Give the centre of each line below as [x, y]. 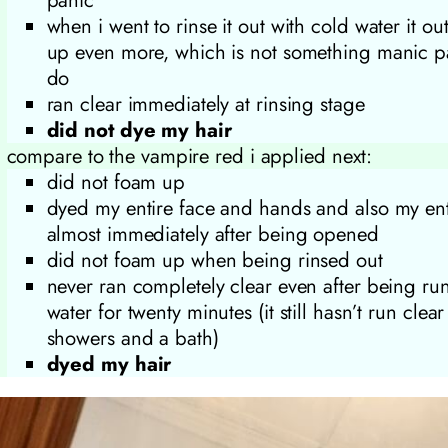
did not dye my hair [139, 129]
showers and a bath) [132, 337]
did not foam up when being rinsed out [214, 259]
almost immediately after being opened [212, 233]
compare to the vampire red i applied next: [189, 155]
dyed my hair [109, 363]
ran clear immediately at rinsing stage [205, 103]
